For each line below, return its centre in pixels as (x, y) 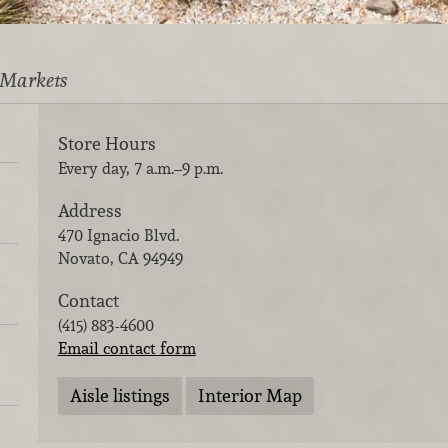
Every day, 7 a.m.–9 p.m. (140, 168)
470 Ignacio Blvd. (118, 235)
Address (89, 210)
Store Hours (106, 144)
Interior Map (249, 396)
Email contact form (126, 347)
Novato (83, 258)
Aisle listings (119, 396)
